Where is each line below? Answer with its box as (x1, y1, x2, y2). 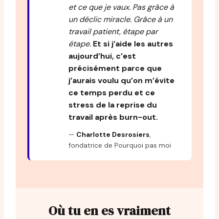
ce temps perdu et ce (68, 87, 155, 98)
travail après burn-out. (68, 111, 158, 122)
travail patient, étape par (68, 26, 158, 37)
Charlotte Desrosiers (76, 130, 150, 139)
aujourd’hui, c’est (68, 50, 136, 61)
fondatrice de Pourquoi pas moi (68, 140, 171, 150)
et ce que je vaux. (68, 1, 132, 12)
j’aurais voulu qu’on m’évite (68, 75, 175, 86)
